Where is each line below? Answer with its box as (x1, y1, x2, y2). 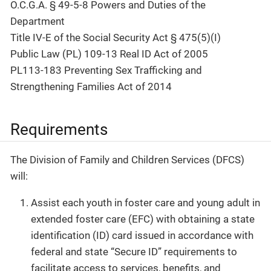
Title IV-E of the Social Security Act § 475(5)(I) (10, 31, 221, 44)
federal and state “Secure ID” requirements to (31, 245, 237, 258)
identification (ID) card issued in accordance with (31, 229, 253, 241)
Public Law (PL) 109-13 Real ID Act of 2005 (10, 48, 208, 60)
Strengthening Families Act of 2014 (10, 80, 172, 93)
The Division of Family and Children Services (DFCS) (10, 153, 244, 166)
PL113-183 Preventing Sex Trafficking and (10, 64, 202, 77)
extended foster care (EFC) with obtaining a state (31, 212, 255, 225)
